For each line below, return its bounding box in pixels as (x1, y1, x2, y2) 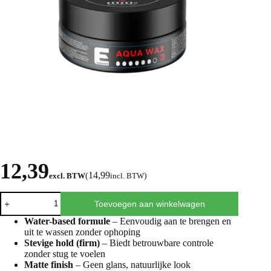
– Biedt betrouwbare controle (100, 237, 214, 248)
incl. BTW (110, 171, 144, 180)
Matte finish (24, 259, 73, 270)
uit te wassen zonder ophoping (24, 226, 140, 237)
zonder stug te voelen (24, 248, 105, 259)
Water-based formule (24, 215, 110, 226)
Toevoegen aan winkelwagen (94, 198, 205, 209)
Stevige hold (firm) (24, 237, 100, 248)
